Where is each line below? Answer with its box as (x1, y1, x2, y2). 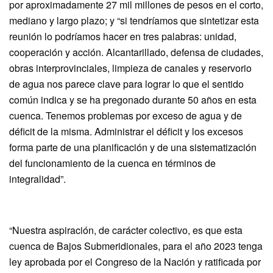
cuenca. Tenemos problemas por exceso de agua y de (9, 108, 242, 122)
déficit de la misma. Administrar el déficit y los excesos (9, 124, 243, 138)
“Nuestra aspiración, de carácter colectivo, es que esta (9, 222, 243, 237)
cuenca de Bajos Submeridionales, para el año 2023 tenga (9, 238, 263, 253)
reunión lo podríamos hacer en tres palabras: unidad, (9, 29, 236, 43)
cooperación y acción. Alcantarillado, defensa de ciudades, (9, 44, 263, 59)
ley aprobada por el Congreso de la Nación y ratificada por (9, 254, 261, 269)
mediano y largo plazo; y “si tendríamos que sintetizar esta (9, 13, 259, 27)
